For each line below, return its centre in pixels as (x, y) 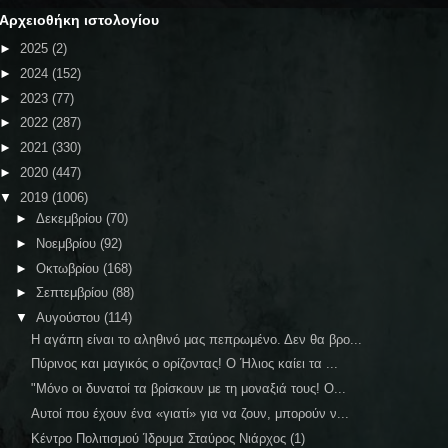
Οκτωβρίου (69, 268)
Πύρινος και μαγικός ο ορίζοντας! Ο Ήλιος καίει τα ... (185, 364)
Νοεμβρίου (67, 243)
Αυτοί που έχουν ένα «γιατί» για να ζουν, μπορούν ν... (190, 413)
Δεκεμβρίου (70, 219)
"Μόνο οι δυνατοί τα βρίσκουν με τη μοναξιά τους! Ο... (189, 389)
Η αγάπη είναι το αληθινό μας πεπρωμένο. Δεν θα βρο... (197, 339)
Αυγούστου (69, 318)
